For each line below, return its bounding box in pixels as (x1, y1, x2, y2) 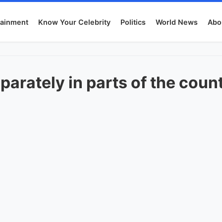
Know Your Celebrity (38, 17, 111, 26)
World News (156, 17, 198, 26)
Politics (120, 17, 146, 26)
